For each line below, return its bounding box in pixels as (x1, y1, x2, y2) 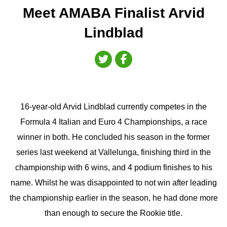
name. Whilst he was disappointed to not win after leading (10, 178, 217, 187)
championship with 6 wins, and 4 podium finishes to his (15, 163, 212, 172)
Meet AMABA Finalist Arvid (22, 5, 205, 21)
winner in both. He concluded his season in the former (17, 133, 210, 142)
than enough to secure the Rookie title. (45, 209, 182, 218)
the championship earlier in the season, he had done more (9, 194, 218, 203)
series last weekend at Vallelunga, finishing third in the (16, 148, 211, 157)
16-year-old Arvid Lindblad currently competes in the (20, 102, 207, 111)
